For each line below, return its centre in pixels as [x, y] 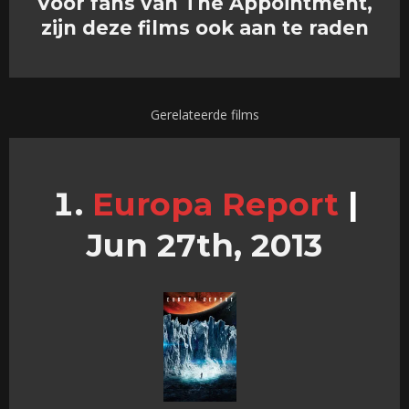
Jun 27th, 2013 [204, 245]
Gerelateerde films [204, 115]
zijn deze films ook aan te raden [204, 28]
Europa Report [215, 204]
